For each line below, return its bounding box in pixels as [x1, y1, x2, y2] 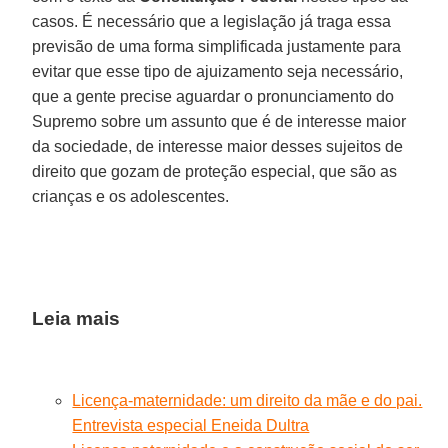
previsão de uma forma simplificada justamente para [32, 37, 402, 55]
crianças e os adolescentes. [32, 187, 230, 205]
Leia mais [32, 307, 121, 329]
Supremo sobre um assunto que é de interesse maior [32, 112, 407, 130]
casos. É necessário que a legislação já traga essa [32, 12, 392, 30]
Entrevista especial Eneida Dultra [72, 416, 310, 434]
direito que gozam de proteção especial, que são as [32, 162, 398, 180]
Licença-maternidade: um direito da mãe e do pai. [72, 391, 423, 409]
